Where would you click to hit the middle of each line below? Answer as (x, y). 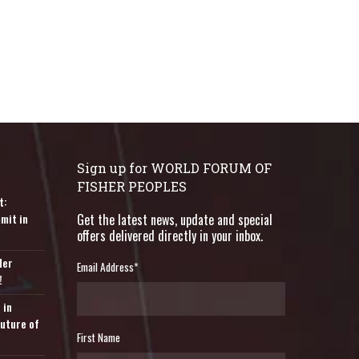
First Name (99, 337)
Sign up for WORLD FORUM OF (174, 168)
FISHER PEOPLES (132, 186)
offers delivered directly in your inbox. (170, 236)
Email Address (105, 267)
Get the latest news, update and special (175, 220)
